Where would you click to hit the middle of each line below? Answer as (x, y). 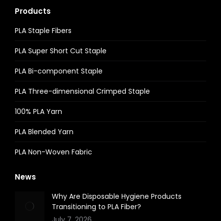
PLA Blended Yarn (44, 132)
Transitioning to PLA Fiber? (96, 207)
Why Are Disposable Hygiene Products (117, 196)
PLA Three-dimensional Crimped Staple (82, 91)
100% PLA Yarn (38, 111)
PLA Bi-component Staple (59, 71)
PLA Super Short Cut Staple (61, 51)
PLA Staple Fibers (43, 31)
